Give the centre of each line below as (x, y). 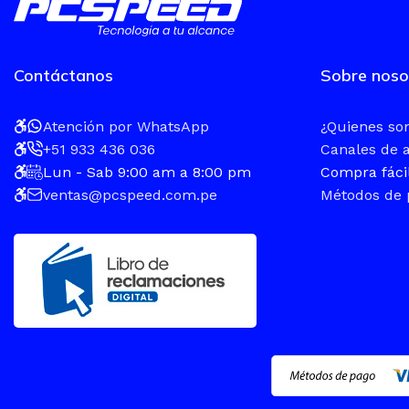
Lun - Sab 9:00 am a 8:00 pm (147, 172)
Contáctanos (63, 75)
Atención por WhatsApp (126, 126)
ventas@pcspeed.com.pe (130, 194)
